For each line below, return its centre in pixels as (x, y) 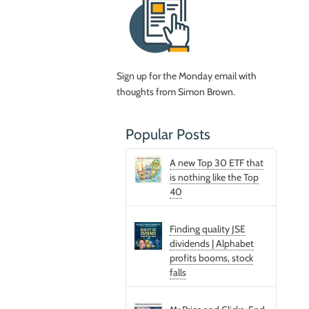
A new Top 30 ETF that (217, 162)
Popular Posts (168, 134)
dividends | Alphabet (212, 243)
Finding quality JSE (208, 229)
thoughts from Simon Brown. (176, 92)
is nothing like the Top (215, 177)
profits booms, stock (212, 258)
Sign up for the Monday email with (186, 76)
